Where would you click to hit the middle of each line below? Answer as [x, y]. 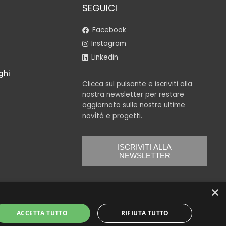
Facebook [109, 30]
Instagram [108, 44]
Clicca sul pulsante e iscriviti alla [137, 84]
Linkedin [104, 58]
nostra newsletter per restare [133, 95]
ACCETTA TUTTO [42, 213]
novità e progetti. [112, 116]
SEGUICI [100, 8]
